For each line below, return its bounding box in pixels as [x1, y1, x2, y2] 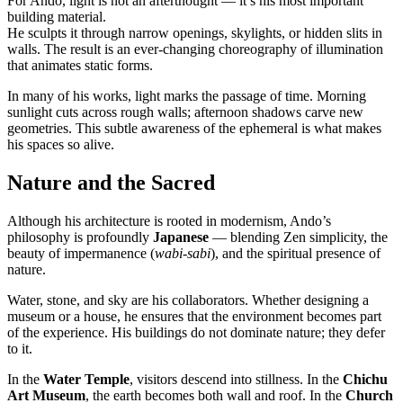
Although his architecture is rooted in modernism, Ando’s [7, 212, 331, 228]
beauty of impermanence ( [7, 245, 155, 261]
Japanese [153, 228, 209, 245]
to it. [7, 340, 32, 356]
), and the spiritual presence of [210, 245, 381, 261]
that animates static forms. [7, 57, 153, 73]
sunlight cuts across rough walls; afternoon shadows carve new [7, 103, 363, 120]
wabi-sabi [155, 245, 210, 261]
